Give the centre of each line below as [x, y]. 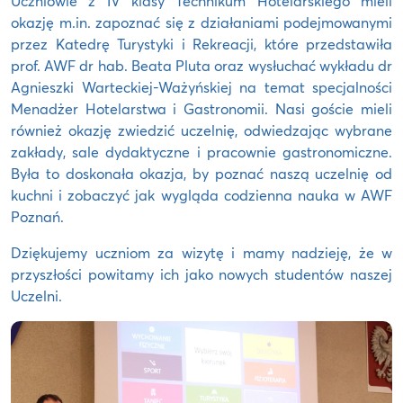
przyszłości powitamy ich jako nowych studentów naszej [201, 274]
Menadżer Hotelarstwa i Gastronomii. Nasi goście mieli [201, 109]
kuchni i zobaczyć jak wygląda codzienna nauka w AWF [201, 195]
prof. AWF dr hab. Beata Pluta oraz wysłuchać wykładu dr [201, 66]
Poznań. [37, 217]
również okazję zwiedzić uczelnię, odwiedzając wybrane [201, 130]
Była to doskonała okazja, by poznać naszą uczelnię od [201, 174]
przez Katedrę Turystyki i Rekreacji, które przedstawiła [201, 44]
